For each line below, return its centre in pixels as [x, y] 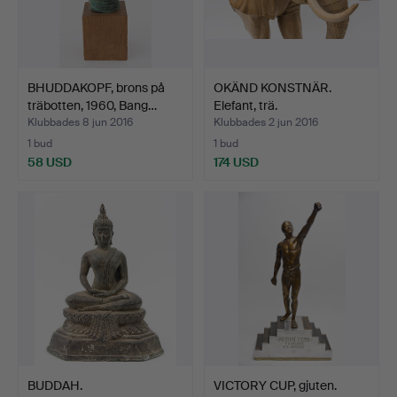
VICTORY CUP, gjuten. [275, 385]
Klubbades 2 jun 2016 [266, 122]
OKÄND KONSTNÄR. [272, 87]
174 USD [236, 162]
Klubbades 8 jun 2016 [80, 122]
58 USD [50, 162]
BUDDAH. [55, 385]
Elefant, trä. [245, 105]
